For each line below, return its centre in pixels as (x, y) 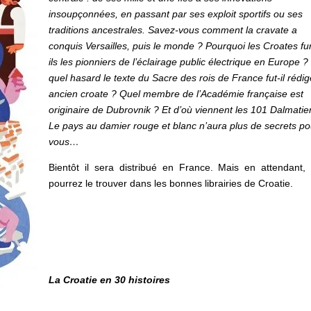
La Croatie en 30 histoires (110, 279)
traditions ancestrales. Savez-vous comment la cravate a (173, 30)
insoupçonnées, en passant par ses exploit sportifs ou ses (176, 14)
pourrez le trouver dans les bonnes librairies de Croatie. (171, 183)
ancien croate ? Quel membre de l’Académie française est (176, 93)
